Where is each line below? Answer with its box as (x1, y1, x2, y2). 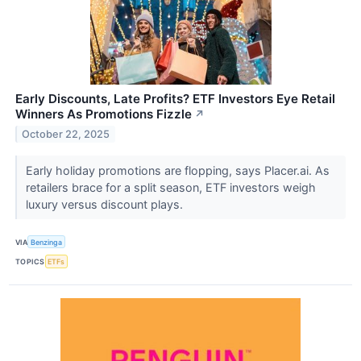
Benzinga (31, 237, 63, 247)
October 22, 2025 (22, 128, 110, 141)
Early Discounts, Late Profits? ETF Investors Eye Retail (15, 91, 335, 107)
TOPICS (15, 257, 45, 267)
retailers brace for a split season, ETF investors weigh (25, 180, 316, 195)
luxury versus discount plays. (25, 197, 186, 212)
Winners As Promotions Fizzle (15, 106, 192, 122)
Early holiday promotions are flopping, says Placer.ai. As (25, 164, 330, 178)
